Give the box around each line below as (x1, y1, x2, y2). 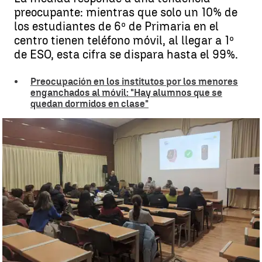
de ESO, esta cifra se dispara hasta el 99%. (14, 47, 238, 61)
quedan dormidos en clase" (30, 98, 149, 109)
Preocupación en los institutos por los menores (30, 76, 238, 87)
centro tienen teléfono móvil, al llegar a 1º (14, 33, 234, 47)
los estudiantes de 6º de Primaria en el (14, 19, 219, 33)
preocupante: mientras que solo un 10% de (14, 5, 237, 19)
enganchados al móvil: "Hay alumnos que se (30, 87, 222, 98)
